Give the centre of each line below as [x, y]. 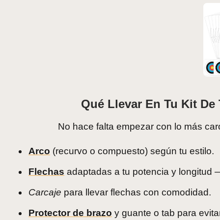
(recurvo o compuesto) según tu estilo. [132, 151]
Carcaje [45, 192]
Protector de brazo [70, 213]
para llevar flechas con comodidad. [136, 192]
